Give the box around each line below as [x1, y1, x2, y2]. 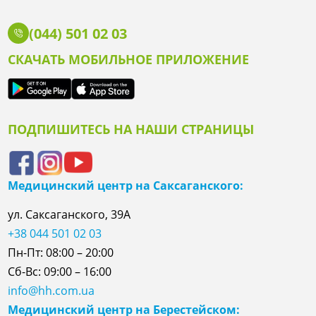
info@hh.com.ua [8, 283, 95, 298]
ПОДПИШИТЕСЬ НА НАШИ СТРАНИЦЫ [8, 121, 255, 138]
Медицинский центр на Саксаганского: [8, 178, 244, 193]
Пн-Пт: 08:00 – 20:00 [8, 245, 114, 260]
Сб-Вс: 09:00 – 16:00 [8, 264, 112, 279]
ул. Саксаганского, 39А [8, 207, 131, 222]
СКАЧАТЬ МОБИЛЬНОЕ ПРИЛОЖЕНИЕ [8, 51, 250, 68]
